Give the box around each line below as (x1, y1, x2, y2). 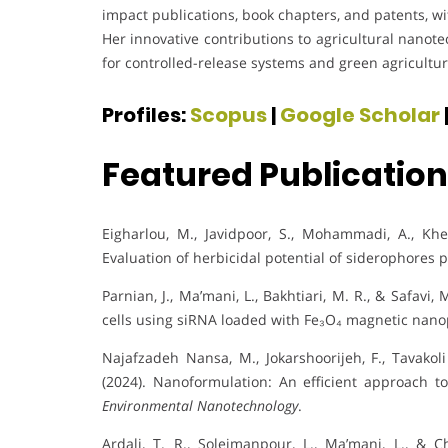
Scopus (190, 100, 267, 129)
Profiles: (102, 100, 190, 129)
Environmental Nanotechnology (102, 395, 298, 415)
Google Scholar (280, 100, 440, 129)
